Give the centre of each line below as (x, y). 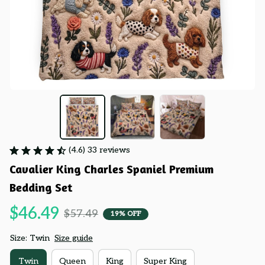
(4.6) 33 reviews (99, 150)
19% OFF (126, 214)
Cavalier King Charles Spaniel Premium (112, 169)
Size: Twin (30, 238)
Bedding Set (41, 188)
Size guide (74, 238)
